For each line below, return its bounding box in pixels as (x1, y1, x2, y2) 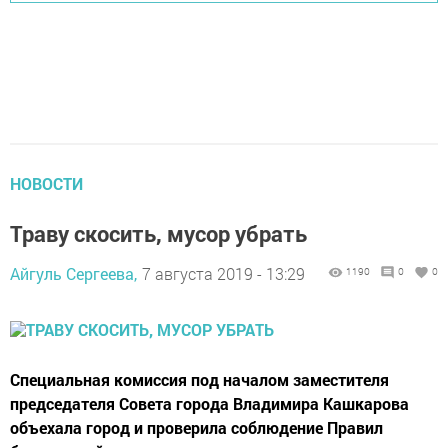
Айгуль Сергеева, (10, 263, 137, 284)
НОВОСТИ (10, 173, 83, 194)
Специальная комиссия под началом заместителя (10, 369, 389, 390)
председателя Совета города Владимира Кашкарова (10, 393, 409, 414)
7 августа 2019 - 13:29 (142, 263, 305, 284)
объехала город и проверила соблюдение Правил (10, 417, 383, 438)
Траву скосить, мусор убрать (10, 219, 307, 248)
